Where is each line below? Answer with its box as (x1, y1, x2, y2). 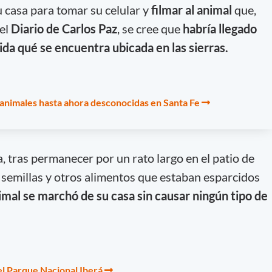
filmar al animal (151, 2, 234, 17)
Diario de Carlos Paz (10, 21, 117, 36)
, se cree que (117, 21, 183, 36)
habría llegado (182, 21, 257, 36)
